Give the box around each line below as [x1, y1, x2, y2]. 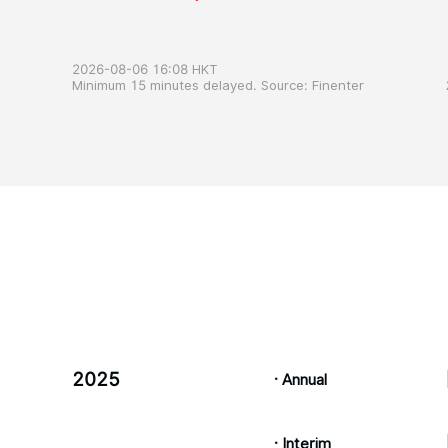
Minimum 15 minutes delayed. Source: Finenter [72, 76, 364, 93]
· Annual [273, 370, 327, 388]
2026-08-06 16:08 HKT [72, 60, 218, 77]
